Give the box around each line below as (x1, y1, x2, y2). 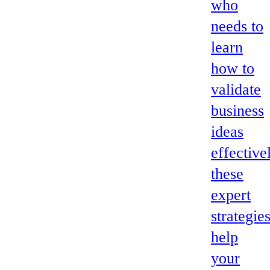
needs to (211, 17, 263, 36)
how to (211, 60, 254, 78)
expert (211, 186, 251, 204)
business (211, 102, 264, 120)
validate (211, 81, 261, 99)
